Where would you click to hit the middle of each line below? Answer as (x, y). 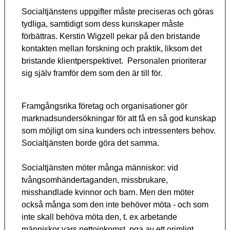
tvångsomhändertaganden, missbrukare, (95, 180)
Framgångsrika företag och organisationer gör (104, 106)
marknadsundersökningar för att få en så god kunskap (119, 119)
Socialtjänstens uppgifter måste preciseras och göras (118, 12)
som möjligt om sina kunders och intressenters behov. (119, 131)
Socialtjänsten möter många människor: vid (100, 168)
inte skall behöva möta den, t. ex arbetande (99, 217)
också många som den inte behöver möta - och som (115, 205)
